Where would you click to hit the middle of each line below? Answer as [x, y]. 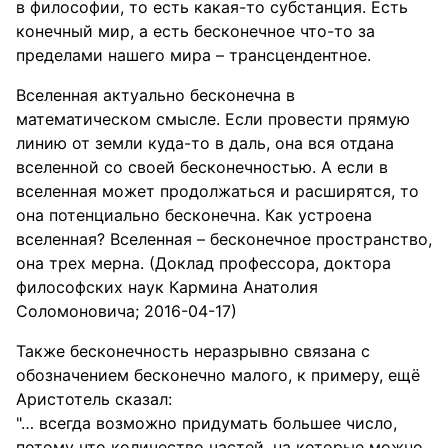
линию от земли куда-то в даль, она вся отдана [205, 143]
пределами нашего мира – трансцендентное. [193, 55]
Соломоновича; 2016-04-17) [126, 311]
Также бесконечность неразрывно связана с [193, 351]
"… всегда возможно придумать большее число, [206, 423]
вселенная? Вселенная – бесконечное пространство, [224, 239]
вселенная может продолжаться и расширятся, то [217, 191]
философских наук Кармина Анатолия [167, 287]
